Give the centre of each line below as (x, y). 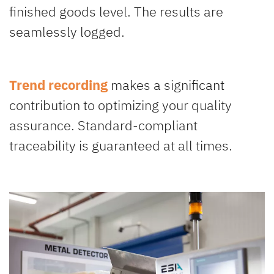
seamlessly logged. (68, 31)
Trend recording (58, 84)
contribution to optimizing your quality (120, 105)
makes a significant (166, 84)
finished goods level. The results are (116, 11)
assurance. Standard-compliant (103, 125)
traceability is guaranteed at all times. (122, 145)
